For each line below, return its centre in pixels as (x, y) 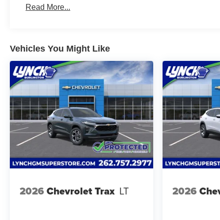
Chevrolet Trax (81, 191)
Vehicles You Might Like (60, 49)
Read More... (48, 7)
